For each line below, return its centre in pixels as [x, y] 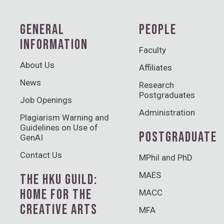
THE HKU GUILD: [59, 179]
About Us [37, 65]
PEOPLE [158, 29]
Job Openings [46, 100]
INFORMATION [54, 44]
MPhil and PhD [166, 157]
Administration [167, 112]
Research [156, 85]
